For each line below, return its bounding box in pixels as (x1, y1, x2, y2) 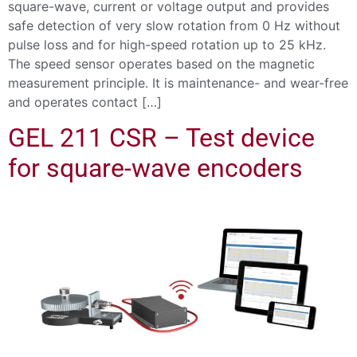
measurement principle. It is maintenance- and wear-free (8, 75, 348, 92)
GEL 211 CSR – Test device (8, 123, 315, 154)
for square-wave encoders (8, 153, 303, 184)
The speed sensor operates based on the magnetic (8, 56, 315, 73)
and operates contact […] (8, 94, 162, 111)
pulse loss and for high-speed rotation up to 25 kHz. (8, 37, 326, 53)
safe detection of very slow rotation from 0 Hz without (8, 18, 340, 34)
